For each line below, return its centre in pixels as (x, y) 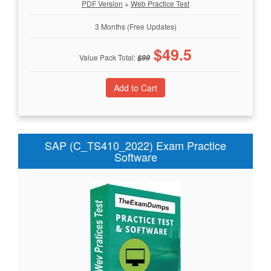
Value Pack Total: (108, 57)
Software (135, 156)
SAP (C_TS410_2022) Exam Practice (135, 145)
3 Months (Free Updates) (135, 26)
